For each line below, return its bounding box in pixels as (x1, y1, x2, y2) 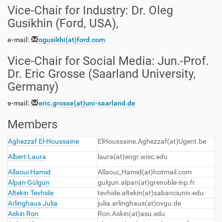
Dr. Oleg (131, 3, 173, 17)
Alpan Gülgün (8, 178, 50, 186)
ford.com (77, 36, 106, 44)
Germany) (7, 80, 58, 94)
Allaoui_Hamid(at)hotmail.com (98, 168, 192, 176)
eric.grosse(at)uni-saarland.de (39, 99, 136, 107)
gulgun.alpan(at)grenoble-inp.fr (98, 178, 195, 186)
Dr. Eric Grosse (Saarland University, (7, 67, 196, 81)
